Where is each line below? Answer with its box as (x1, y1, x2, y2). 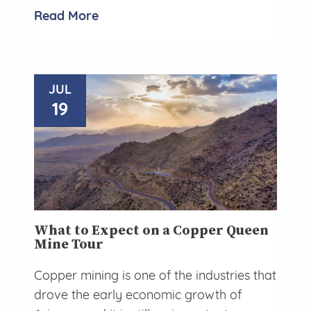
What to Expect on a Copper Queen (34, 222, 269, 240)
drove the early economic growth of (34, 287, 242, 303)
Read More (34, 7, 99, 24)
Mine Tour (34, 236, 103, 254)
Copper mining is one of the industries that (34, 267, 276, 284)
